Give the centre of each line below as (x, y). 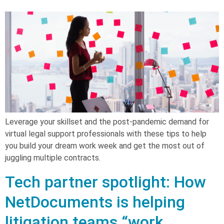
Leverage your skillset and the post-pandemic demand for (107, 121)
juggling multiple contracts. (53, 157)
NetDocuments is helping (95, 202)
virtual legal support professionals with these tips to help (106, 133)
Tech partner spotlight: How (105, 182)
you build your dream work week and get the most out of (105, 145)
